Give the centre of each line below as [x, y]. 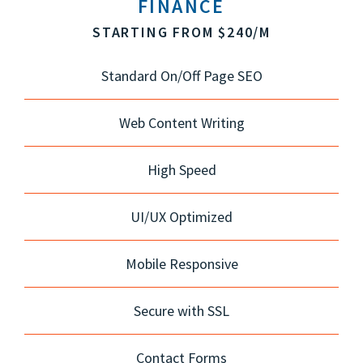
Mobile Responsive [181, 263]
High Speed [181, 169]
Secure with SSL [181, 310]
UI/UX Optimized [181, 216]
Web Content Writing [181, 122]
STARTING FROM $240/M [181, 32]
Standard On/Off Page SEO [181, 75]
